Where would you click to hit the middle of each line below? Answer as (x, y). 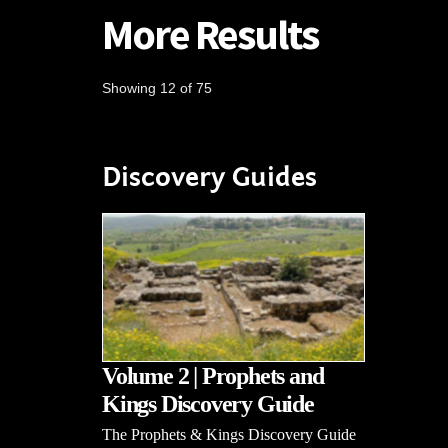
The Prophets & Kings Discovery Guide (229, 434)
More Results (210, 34)
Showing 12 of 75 (157, 88)
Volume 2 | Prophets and (213, 375)
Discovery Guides (209, 177)
